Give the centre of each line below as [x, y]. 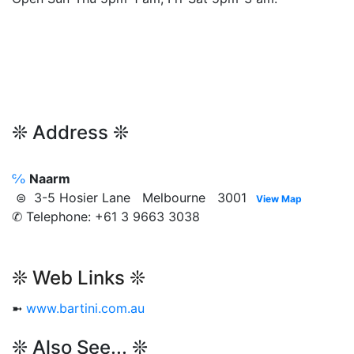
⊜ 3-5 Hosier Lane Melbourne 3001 [131, 198]
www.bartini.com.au [85, 309]
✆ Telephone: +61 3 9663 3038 [106, 217]
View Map [279, 199]
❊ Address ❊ [70, 133]
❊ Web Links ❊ [79, 278]
